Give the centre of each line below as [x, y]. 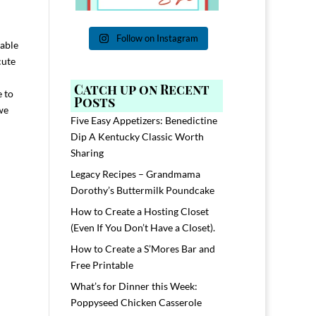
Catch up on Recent [142, 90]
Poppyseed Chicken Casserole [136, 303]
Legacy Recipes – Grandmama [136, 174]
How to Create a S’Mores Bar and [143, 249]
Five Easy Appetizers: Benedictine [144, 121]
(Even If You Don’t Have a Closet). [143, 228]
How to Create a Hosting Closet [140, 212]
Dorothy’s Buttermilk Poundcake [143, 190]
